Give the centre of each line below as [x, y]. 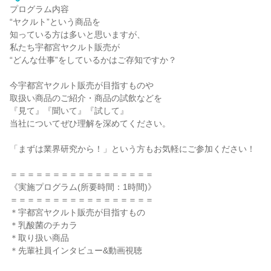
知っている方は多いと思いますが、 [77, 34]
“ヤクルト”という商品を [55, 22]
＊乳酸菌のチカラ [44, 225]
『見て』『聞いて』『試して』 [69, 111]
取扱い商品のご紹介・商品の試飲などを [86, 98]
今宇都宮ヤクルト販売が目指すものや [82, 85]
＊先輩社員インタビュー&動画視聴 [76, 250]
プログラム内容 [39, 9]
